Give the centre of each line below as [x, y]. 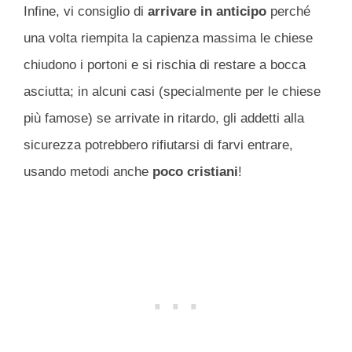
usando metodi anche [88, 171]
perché [288, 11]
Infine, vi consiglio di [86, 11]
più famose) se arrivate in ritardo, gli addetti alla [164, 118]
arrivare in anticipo [207, 11]
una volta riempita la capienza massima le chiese [168, 38]
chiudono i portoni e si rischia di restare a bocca [165, 64]
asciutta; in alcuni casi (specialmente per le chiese [172, 91]
